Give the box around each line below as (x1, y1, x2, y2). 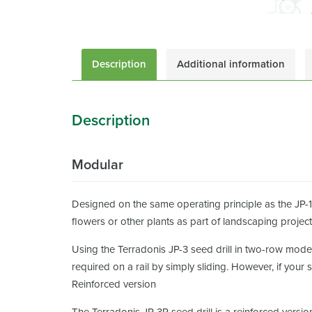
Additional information (177, 58, 285, 70)
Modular (72, 157, 123, 173)
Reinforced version (72, 278, 156, 290)
